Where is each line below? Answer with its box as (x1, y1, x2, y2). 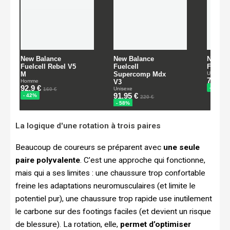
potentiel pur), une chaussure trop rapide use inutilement (15, 194, 212, 203)
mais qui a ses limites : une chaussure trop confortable (15, 168, 205, 178)
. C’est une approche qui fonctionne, (80, 155, 205, 165)
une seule (163, 142, 200, 152)
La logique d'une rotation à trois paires (15, 121, 161, 130)
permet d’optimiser (120, 219, 191, 229)
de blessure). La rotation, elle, (15, 219, 120, 229)
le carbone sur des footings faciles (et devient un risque (15, 206, 211, 216)
